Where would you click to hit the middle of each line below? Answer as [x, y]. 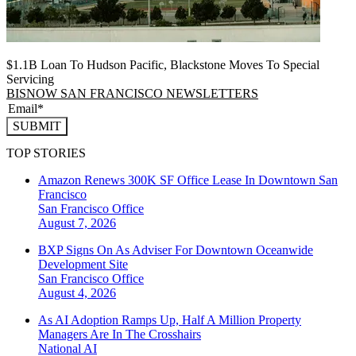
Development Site [83, 265]
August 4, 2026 [77, 293]
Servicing [30, 79]
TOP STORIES [46, 153]
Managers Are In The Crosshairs [120, 335]
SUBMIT [37, 126]
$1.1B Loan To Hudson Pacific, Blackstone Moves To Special [163, 64]
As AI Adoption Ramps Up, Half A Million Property [170, 320]
